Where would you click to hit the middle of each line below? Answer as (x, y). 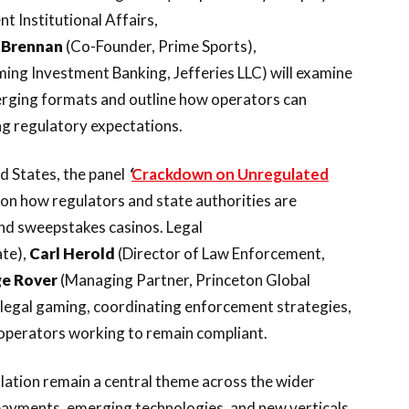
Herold (89, 253)
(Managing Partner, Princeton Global (184, 280)
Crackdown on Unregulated (230, 174)
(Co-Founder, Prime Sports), (160, 46)
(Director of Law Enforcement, (220, 253)
